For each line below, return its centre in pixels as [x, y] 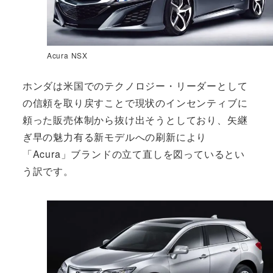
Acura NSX [67, 55]
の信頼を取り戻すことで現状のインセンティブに [135, 103]
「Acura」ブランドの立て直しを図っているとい [133, 154]
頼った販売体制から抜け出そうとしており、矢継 [135, 120]
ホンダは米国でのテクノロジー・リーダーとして [135, 86]
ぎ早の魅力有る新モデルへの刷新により [115, 137]
